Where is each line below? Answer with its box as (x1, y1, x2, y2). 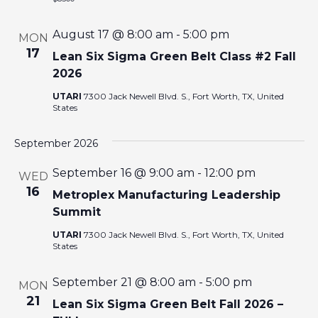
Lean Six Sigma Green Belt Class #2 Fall (52, 49, 296, 63)
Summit (52, 204, 101, 219)
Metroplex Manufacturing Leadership (52, 187, 280, 202)
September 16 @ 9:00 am (52, 165, 194, 180)
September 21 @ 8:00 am (52, 275, 196, 289)
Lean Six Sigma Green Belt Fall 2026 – (52, 297, 283, 311)
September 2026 (13, 136, 98, 150)
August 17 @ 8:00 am (52, 27, 173, 41)
